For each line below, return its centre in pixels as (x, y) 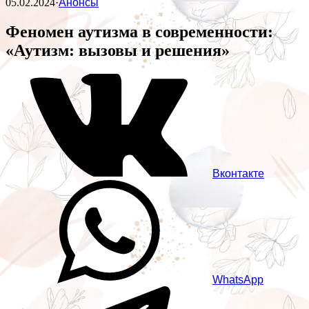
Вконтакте (238, 174)
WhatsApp (238, 280)
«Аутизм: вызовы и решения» (118, 51)
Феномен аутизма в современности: (139, 32)
